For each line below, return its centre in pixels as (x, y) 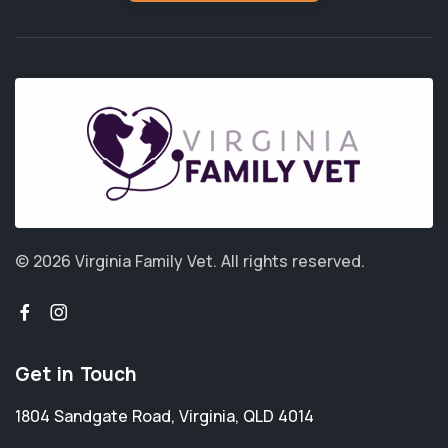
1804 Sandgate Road (93, 416)
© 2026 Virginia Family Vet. (118, 261)
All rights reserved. (293, 261)
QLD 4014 (278, 416)
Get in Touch (76, 374)
